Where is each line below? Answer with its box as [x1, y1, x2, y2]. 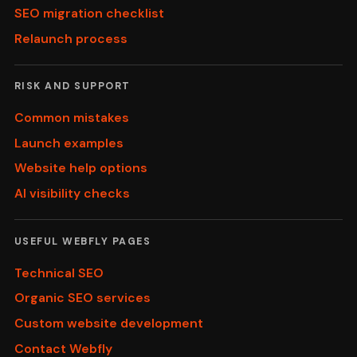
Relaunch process [14, 29, 127, 47]
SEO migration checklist [14, 5, 164, 22]
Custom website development [14, 314, 203, 331]
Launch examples [14, 134, 124, 151]
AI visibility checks [14, 185, 130, 202]
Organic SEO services [14, 289, 151, 307]
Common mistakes [14, 109, 129, 127]
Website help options [14, 159, 147, 177]
